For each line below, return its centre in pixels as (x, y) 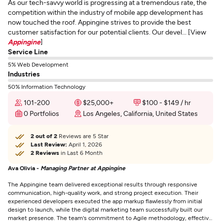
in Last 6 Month (81, 152)
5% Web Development (38, 64)
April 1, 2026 (85, 144)
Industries (24, 74)
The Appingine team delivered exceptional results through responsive (103, 184)
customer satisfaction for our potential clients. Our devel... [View (107, 32)
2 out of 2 (44, 136)
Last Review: (49, 144)
